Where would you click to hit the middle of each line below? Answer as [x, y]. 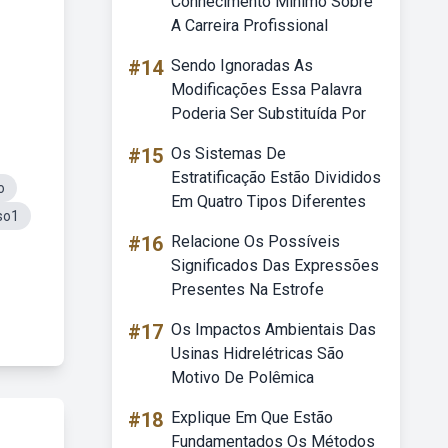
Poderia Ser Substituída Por [268, 113]
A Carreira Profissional [249, 25]
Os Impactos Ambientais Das [273, 329]
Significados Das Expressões [275, 265]
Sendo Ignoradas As [242, 65]
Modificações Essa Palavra [266, 89]
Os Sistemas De [228, 153]
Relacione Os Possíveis [255, 241]
